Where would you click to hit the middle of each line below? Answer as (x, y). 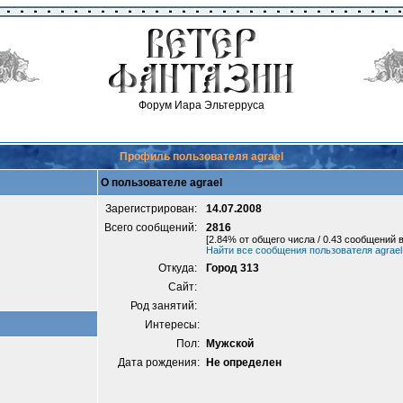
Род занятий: (165, 306)
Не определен (244, 363)
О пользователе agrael (161, 183)
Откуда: (179, 268)
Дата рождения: (159, 363)
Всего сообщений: (152, 228)
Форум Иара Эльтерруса (201, 105)
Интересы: (172, 325)
